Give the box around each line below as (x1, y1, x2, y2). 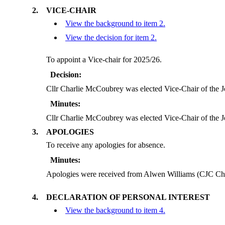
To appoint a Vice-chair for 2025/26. (46, 55, 162, 64)
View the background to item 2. (65, 19, 165, 28)
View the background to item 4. (65, 206, 165, 215)
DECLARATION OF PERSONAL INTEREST (46, 193, 210, 202)
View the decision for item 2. (65, 33, 157, 42)
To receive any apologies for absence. (46, 141, 165, 150)
